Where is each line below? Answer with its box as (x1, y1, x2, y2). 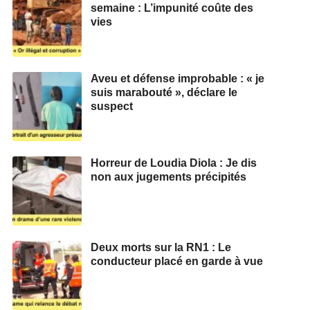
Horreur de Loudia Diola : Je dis (91, 156, 257, 169)
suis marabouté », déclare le (91, 86, 237, 98)
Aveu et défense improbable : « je (91, 72, 264, 84)
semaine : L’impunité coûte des (91, 1, 253, 14)
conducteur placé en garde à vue (91, 255, 263, 267)
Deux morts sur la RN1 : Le (91, 241, 231, 253)
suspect (91, 100, 133, 112)
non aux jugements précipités (91, 170, 246, 183)
